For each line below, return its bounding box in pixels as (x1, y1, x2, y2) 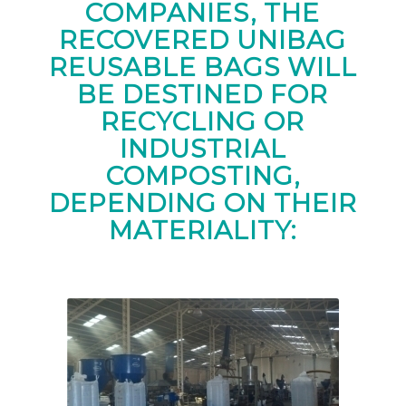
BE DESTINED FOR (77, 78, 329, 110)
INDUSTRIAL (119, 132, 286, 164)
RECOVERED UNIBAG (59, 24, 347, 55)
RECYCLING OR (101, 105, 305, 137)
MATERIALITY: (109, 214, 297, 246)
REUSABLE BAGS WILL (48, 51, 357, 82)
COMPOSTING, (105, 159, 300, 191)
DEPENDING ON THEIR (48, 187, 357, 218)
